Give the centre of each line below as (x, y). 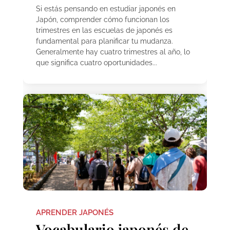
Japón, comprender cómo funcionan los (102, 20)
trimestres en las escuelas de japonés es (104, 31)
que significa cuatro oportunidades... (96, 63)
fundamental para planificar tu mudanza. (104, 41)
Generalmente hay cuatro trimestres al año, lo (113, 52)
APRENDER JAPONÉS (74, 212)
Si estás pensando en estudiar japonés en (106, 9)
